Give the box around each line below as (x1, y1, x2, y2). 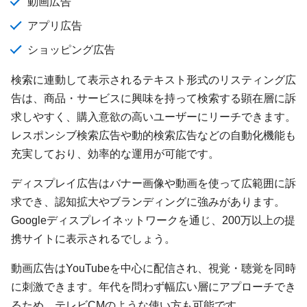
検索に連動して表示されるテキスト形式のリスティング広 (11, 73, 296, 86)
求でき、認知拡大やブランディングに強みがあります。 (11, 195, 285, 208)
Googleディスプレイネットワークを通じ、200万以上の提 (11, 214, 295, 227)
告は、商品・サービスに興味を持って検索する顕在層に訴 (11, 91, 296, 104)
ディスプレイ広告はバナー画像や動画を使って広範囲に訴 (11, 177, 296, 190)
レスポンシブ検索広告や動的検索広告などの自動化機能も (11, 128, 296, 141)
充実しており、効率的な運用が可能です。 (11, 147, 219, 160)
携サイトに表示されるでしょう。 (11, 232, 175, 245)
